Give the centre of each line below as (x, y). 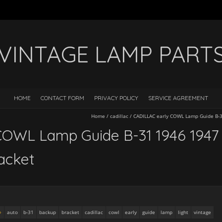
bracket (70, 212)
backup (48, 212)
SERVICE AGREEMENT (178, 98)
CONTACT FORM (62, 98)
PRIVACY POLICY (116, 98)
